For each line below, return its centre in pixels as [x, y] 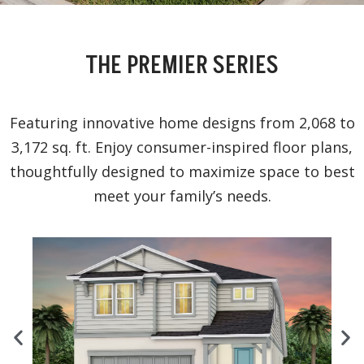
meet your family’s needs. [182, 196]
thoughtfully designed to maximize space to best [182, 171]
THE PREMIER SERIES [182, 66]
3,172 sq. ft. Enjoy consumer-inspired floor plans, [182, 147]
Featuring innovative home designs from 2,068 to [182, 123]
